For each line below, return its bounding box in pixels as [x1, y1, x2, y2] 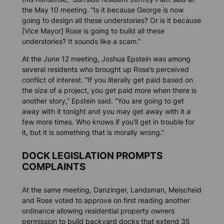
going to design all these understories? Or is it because [21, 16, 201, 25]
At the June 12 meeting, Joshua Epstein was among [21, 54, 190, 63]
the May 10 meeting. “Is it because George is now [21, 5, 183, 14]
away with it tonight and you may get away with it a [21, 107, 190, 116]
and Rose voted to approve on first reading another [21, 195, 190, 204]
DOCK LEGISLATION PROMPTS [21, 149, 162, 161]
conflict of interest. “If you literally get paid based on [21, 75, 193, 84]
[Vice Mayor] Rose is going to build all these [21, 26, 164, 35]
